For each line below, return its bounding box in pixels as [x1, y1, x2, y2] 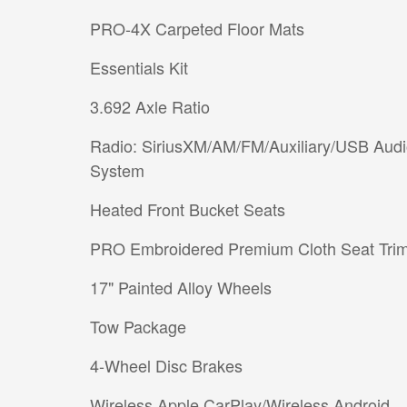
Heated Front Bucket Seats [90, 196, 285, 221]
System [90, 157, 144, 182]
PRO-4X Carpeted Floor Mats [90, 15, 304, 40]
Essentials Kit [90, 55, 188, 79]
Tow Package [90, 313, 186, 338]
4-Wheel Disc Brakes [90, 352, 243, 377]
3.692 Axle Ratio [90, 94, 210, 118]
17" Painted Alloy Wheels [90, 274, 272, 299]
